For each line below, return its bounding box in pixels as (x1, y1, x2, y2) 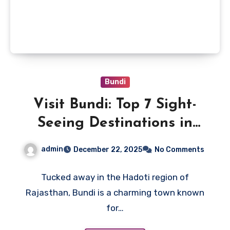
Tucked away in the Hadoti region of (41, 171, 189, 182)
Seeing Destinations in (37, 116, 193, 130)
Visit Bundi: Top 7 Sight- (33, 97, 197, 112)
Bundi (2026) (70, 134, 160, 149)
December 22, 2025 (73, 145, 142, 154)
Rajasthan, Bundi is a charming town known (26, 187, 204, 198)
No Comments (155, 145, 204, 154)
